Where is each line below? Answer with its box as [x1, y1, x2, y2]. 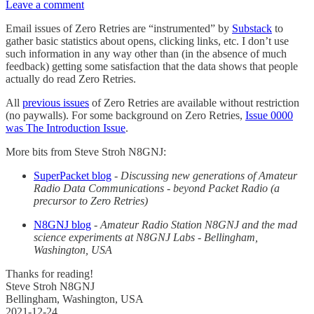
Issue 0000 [245, 109, 293, 122]
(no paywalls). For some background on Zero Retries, [6, 109, 245, 122]
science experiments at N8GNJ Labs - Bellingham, [34, 231, 258, 244]
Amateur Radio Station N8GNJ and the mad [100, 219, 297, 231]
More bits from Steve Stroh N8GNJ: [6, 146, 166, 158]
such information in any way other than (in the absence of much [6, 48, 287, 60]
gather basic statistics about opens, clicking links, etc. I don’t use [6, 35, 289, 48]
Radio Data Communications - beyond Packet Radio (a [34, 182, 280, 195]
